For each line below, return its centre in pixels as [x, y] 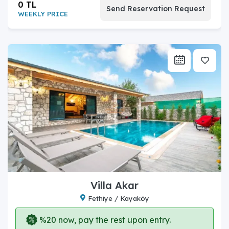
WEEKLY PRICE [43, 14]
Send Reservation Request [156, 8]
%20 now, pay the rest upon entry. [104, 220]
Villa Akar [114, 185]
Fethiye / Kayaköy [118, 198]
